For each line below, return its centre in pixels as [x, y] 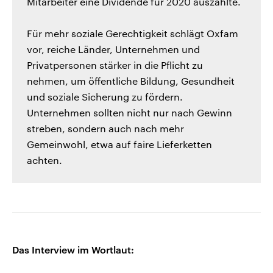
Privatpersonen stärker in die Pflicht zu [115, 65]
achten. [44, 160]
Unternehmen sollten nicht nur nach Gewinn [129, 113]
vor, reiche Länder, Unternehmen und [113, 49]
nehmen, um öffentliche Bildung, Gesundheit [131, 81]
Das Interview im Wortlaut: [73, 250]
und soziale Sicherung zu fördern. [105, 97]
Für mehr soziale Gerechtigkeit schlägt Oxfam [133, 34]
